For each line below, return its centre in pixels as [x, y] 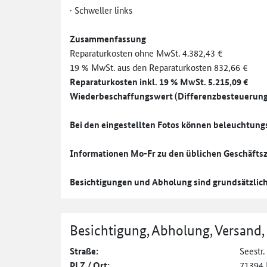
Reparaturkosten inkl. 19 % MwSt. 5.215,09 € [159, 81]
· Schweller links [101, 10]
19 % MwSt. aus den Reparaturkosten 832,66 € [159, 67]
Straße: [84, 251]
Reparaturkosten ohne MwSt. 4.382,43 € [146, 52]
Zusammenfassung [108, 38]
